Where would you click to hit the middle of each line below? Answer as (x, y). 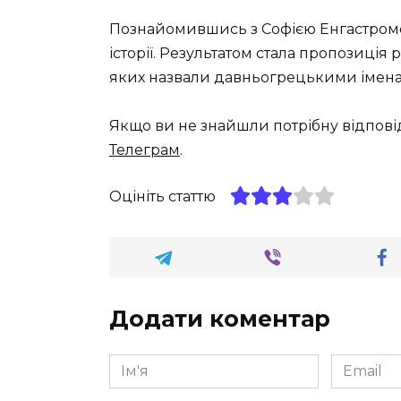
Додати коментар (220, 319)
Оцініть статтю (162, 196)
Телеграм (145, 149)
